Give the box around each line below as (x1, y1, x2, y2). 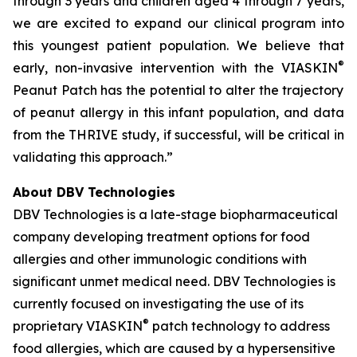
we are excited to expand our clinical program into (13, 15, 344, 31)
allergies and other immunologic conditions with (13, 251, 307, 267)
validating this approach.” (13, 149, 173, 165)
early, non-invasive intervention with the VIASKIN (13, 60, 338, 76)
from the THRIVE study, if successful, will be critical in (13, 127, 344, 143)
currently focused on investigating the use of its (13, 296, 304, 312)
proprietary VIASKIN (13, 318, 143, 334)
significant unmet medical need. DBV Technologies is (13, 273, 335, 289)
